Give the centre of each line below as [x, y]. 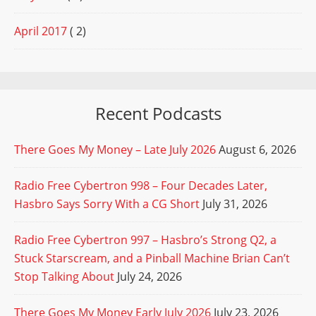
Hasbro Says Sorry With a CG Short [107, 204]
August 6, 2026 [257, 150]
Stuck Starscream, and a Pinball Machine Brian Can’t [152, 259]
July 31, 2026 [235, 204]
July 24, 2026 [150, 277]
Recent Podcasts [158, 114]
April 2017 [41, 31]
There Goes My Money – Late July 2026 [115, 150]
